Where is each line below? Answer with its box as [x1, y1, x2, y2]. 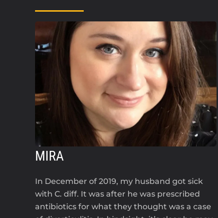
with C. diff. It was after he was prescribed [35, 189, 200, 199]
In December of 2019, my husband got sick [35, 176, 203, 186]
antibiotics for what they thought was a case [35, 201, 211, 211]
